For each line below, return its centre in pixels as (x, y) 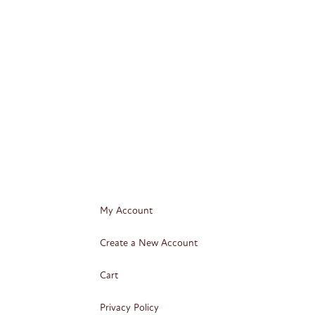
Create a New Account (149, 243)
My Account (127, 211)
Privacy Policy (130, 308)
